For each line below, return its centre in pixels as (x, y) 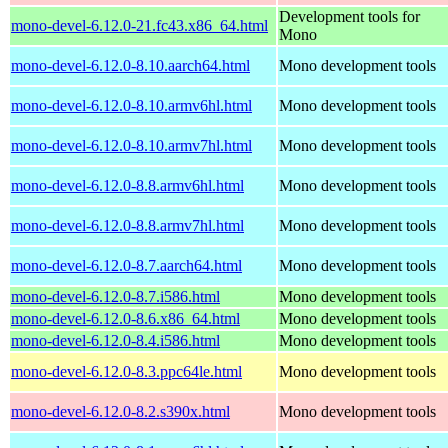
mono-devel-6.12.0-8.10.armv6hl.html (131, 105)
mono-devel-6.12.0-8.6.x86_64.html (125, 318)
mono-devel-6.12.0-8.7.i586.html (115, 296)
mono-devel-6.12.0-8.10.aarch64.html (130, 65)
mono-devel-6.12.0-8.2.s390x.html (120, 411)
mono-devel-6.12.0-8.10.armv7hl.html (131, 145)
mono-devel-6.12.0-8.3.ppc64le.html (126, 371)
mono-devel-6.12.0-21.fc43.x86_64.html (139, 25)
